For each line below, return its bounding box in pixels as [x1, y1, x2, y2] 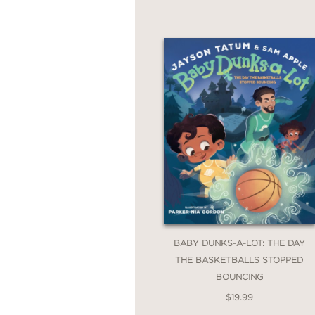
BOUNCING [215, 271, 263, 281]
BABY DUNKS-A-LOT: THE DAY [173, 238, 305, 247]
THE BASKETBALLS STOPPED [175, 255, 304, 264]
